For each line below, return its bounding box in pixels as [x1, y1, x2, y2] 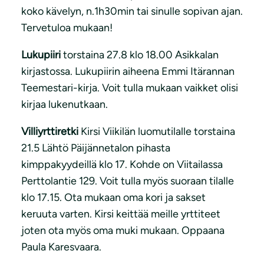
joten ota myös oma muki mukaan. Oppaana [21, 224, 225, 237]
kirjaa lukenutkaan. [21, 98, 108, 111]
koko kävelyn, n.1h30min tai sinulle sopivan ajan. [21, 5, 243, 18]
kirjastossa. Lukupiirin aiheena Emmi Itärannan [21, 65, 235, 78]
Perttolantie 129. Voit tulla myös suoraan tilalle [21, 174, 234, 187]
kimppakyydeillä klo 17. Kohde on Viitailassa [21, 158, 223, 171]
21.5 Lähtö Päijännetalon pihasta [21, 141, 170, 154]
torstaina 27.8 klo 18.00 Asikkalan [61, 48, 219, 61]
